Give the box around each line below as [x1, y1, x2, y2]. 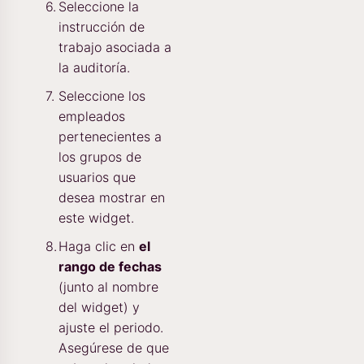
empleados [58, 108, 125, 125]
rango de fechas [58, 258, 162, 275]
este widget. [58, 210, 134, 227]
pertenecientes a [58, 128, 162, 145]
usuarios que [58, 169, 136, 186]
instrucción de [58, 19, 145, 36]
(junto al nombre [58, 279, 158, 296]
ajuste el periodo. [58, 319, 163, 336]
